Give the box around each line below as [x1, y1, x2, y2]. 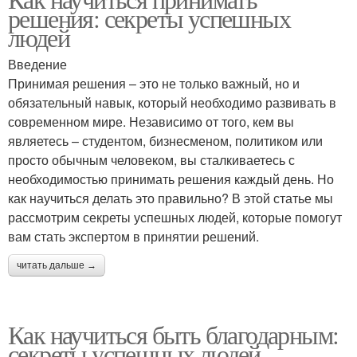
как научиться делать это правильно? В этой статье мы [8, 189, 333, 207]
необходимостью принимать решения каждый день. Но [8, 170, 334, 188]
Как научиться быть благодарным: [8, 317, 339, 351]
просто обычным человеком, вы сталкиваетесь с [8, 151, 295, 169]
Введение [8, 55, 67, 73]
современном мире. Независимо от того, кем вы [8, 112, 294, 131]
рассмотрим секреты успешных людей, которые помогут [8, 208, 342, 226]
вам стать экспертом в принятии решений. [8, 227, 259, 245]
